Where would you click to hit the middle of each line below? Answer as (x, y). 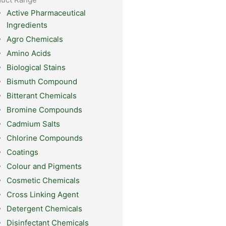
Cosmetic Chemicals (43, 181)
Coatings (22, 152)
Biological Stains (36, 68)
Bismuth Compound (42, 82)
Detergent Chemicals (44, 209)
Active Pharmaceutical (46, 13)
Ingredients (27, 25)
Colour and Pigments (44, 166)
